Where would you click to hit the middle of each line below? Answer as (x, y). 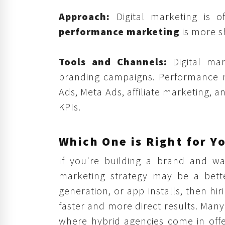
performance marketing (119, 32)
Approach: (84, 17)
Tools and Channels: (113, 62)
